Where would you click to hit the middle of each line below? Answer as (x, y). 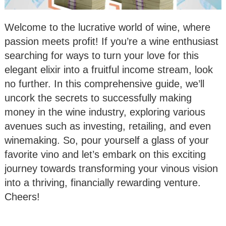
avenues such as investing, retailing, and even (108, 126)
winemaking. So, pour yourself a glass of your (107, 140)
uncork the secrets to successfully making (98, 98)
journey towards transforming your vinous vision (111, 169)
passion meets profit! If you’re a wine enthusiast (111, 42)
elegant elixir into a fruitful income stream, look (109, 70)
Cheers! (22, 197)
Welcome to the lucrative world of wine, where (107, 27)
